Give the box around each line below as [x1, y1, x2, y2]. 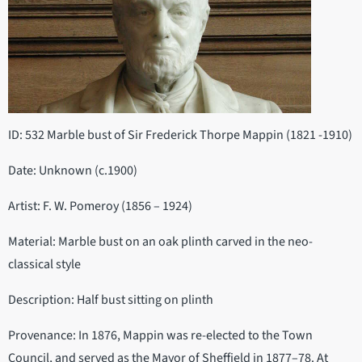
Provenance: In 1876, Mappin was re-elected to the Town [8, 326, 313, 344]
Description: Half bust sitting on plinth [8, 290, 213, 309]
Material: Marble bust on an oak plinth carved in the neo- [8, 232, 313, 250]
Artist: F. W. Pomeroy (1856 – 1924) [8, 196, 192, 215]
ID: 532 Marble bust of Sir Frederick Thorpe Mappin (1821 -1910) [8, 125, 352, 144]
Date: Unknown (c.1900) [8, 161, 137, 179]
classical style [8, 255, 81, 273]
